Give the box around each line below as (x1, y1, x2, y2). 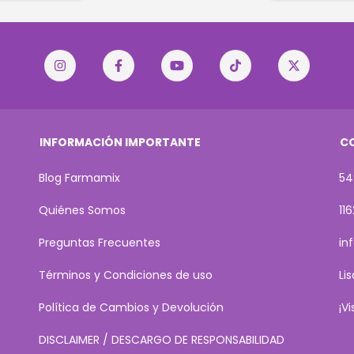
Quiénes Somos (39, 202, 126, 219)
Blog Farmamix (39, 170, 120, 186)
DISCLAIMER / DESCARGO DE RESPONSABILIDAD (39, 332, 284, 348)
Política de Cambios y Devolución (39, 299, 224, 316)
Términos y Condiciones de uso (39, 267, 213, 284)
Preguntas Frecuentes (39, 235, 160, 251)
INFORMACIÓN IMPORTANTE (40, 134, 201, 151)
